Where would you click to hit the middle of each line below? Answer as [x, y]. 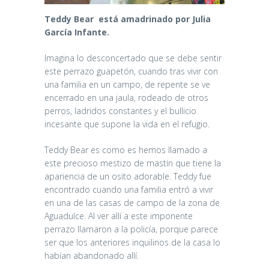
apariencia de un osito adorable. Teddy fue [128, 176]
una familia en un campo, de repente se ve [127, 84]
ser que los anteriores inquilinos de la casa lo [132, 242]
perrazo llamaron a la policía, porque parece [131, 229]
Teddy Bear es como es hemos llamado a [126, 150]
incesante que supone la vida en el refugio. [127, 124]
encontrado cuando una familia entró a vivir [129, 189]
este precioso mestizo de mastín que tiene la [133, 163]
